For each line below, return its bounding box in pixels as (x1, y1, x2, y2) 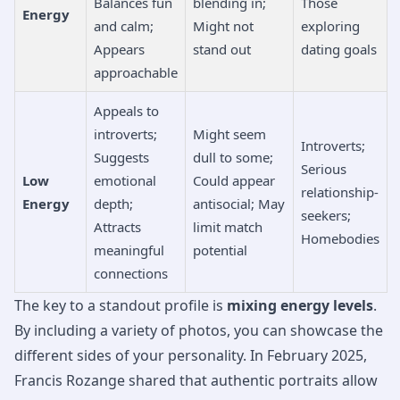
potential (193, 240, 247, 259)
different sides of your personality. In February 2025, (14, 345, 367, 365)
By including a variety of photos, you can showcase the (14, 320, 383, 340)
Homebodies (301, 229, 379, 247)
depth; (94, 194, 133, 212)
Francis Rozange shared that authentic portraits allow (14, 370, 378, 390)
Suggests (94, 147, 149, 166)
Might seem (193, 124, 266, 143)
